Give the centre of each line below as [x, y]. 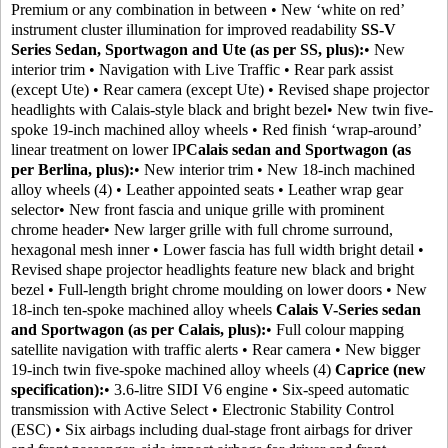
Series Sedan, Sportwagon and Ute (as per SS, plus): [187, 49]
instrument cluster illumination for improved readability [186, 29]
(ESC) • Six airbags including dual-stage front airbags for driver [211, 429]
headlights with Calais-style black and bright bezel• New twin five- [222, 109]
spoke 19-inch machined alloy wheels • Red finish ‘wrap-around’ [216, 129]
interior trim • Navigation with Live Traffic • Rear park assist [202, 69]
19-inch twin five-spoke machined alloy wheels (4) [173, 369]
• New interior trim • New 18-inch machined [274, 169]
